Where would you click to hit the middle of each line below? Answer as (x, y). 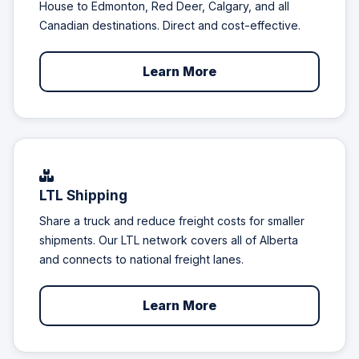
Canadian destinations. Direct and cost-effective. (170, 26)
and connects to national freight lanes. (141, 259)
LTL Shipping (83, 196)
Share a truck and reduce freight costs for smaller (172, 220)
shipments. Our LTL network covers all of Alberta (169, 240)
